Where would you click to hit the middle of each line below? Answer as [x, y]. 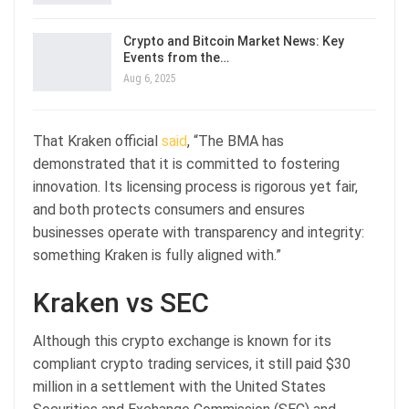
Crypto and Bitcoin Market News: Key [234, 41]
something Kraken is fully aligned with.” [157, 255]
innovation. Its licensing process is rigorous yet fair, [195, 186]
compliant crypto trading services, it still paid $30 [192, 363]
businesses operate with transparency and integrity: [199, 232]
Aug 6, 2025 [150, 78]
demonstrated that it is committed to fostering [186, 163]
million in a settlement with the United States [179, 386]
